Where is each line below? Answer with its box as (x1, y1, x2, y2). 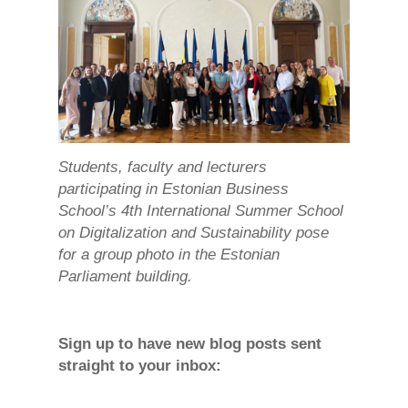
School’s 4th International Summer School (58, 201, 343, 219)
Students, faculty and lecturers (58, 158, 267, 176)
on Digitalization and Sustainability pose (58, 223, 329, 241)
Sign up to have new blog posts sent (58, 334, 321, 352)
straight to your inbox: (58, 356, 221, 374)
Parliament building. (58, 267, 192, 285)
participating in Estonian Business (58, 179, 289, 198)
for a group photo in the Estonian (58, 245, 280, 263)
